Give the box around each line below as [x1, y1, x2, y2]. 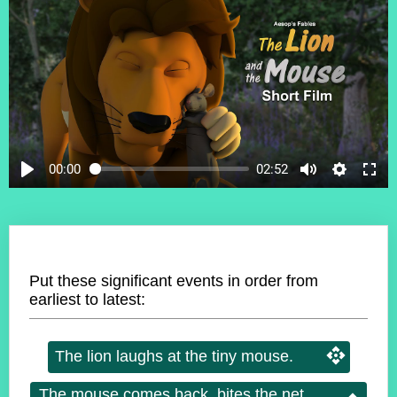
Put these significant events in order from [29, 271, 318, 290]
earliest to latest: [29, 290, 145, 308]
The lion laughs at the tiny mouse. [54, 347, 293, 366]
